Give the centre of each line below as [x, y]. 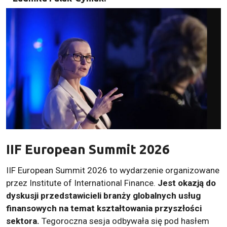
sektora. [23, 221]
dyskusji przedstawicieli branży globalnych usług [103, 195]
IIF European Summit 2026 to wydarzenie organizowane [113, 170]
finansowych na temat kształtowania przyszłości [104, 208]
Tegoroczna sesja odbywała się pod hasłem [124, 221]
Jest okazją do [187, 183]
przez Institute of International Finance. [82, 183]
